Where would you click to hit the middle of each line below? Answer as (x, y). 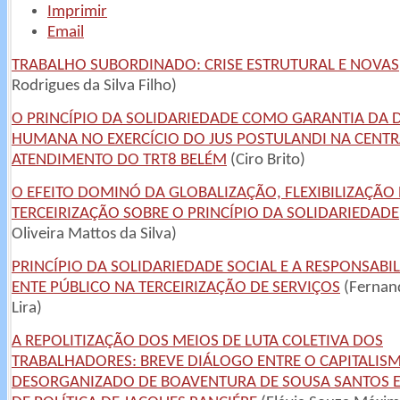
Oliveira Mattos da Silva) (94, 234)
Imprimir (77, 12)
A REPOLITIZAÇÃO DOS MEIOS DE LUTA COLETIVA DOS (197, 342)
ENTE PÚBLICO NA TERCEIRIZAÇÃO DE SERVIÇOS (176, 288)
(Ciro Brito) (266, 160)
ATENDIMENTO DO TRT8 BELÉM (119, 160)
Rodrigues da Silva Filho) (94, 86)
